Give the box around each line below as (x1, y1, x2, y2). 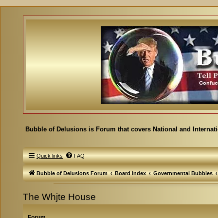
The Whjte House (23, 192, 96, 202)
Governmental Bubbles (153, 170, 213, 176)
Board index (115, 170, 146, 176)
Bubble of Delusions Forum (36, 170, 108, 176)
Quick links (36, 153, 63, 159)
